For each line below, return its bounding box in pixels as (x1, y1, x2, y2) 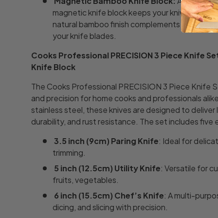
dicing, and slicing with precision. (53, 201, 168, 212)
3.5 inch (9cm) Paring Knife (54, 135, 159, 146)
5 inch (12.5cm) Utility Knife (54, 163, 161, 173)
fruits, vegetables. (53, 174, 119, 185)
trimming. (53, 147, 86, 158)
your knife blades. (53, 30, 116, 41)
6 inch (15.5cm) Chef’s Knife (54, 190, 164, 200)
